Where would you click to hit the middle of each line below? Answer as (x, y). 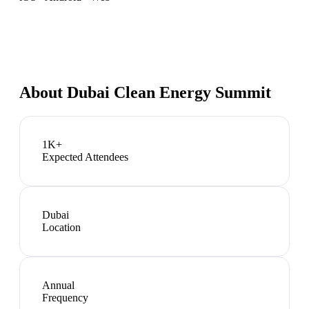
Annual (58, 285)
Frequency (65, 297)
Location (61, 227)
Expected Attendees (85, 157)
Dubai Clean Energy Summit (169, 92)
